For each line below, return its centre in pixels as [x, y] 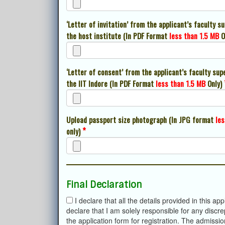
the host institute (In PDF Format [118, 36]
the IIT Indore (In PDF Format [111, 83]
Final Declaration [104, 185]
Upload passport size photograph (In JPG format [141, 120]
